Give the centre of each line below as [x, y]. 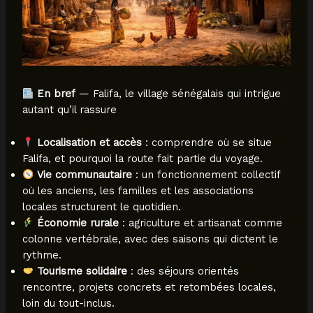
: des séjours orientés [183, 271]
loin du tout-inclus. [68, 303]
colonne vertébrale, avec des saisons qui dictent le [150, 239]
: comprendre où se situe [207, 142]
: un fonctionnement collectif [206, 174]
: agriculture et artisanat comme [201, 223]
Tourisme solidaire [82, 271]
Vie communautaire [85, 174]
